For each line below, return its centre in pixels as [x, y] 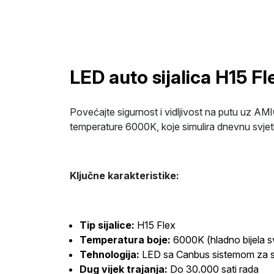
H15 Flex [155, 225]
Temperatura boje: [125, 240]
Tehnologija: [109, 254]
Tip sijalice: [107, 225]
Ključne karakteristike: [124, 176]
